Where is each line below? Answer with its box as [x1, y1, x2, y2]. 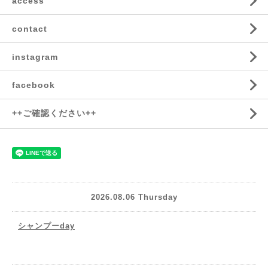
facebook [12, 80, 55, 90]
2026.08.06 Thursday [90, 192, 178, 202]
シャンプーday [18, 221, 75, 230]
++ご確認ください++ [12, 108, 96, 118]
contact [12, 24, 47, 33]
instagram [12, 52, 58, 62]
